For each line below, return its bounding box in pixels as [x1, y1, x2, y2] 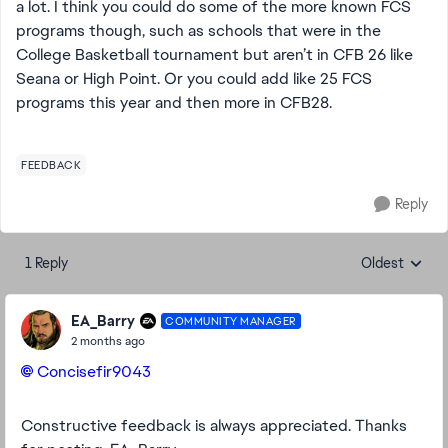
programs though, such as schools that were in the [16, 20, 381, 41]
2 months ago [71, 332, 145, 349]
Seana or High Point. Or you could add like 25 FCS [16, 68, 372, 89]
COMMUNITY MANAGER [165, 314, 297, 328]
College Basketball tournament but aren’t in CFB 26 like [16, 44, 413, 65]
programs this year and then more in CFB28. [16, 92, 336, 113]
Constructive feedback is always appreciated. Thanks [21, 415, 407, 436]
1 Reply [25, 254, 68, 272]
